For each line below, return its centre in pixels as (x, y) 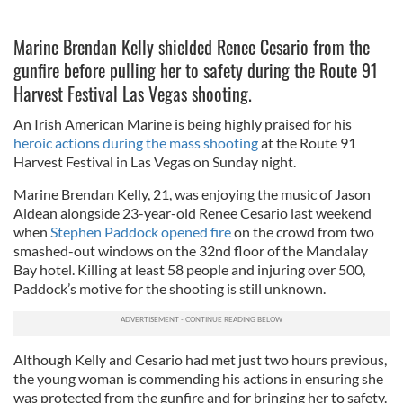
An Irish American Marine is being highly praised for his (183, 123)
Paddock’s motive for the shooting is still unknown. (170, 288)
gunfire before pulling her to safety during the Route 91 (196, 70)
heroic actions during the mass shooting (136, 142)
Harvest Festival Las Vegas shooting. (133, 93)
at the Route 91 (307, 142)
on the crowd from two (303, 231)
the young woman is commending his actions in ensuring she (198, 378)
